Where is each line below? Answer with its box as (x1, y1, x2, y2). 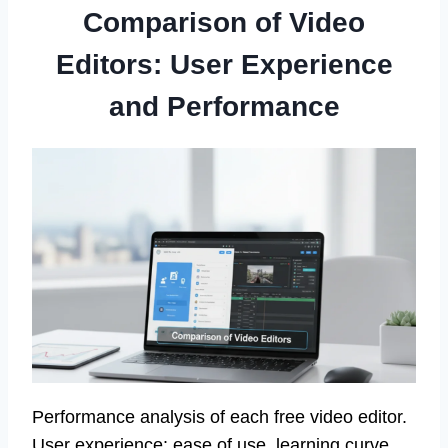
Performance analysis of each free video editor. (32, 406, 407, 427)
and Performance (108, 91, 340, 123)
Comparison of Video (83, 7, 365, 39)
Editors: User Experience (55, 49, 393, 81)
